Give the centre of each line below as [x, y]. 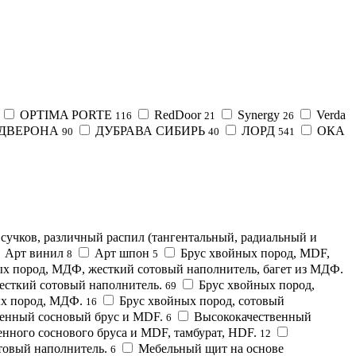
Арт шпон [122, 253]
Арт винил [34, 253]
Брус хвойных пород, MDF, [255, 253]
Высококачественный [253, 316]
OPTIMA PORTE [66, 114]
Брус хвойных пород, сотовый [202, 300]
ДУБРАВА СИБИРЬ [150, 130]
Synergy [259, 114]
